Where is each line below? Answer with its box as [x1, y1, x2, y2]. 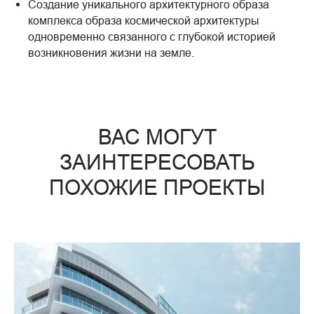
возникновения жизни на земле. [28, 46, 194, 59]
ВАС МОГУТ [97, 124, 217, 149]
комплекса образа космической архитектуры [28, 13, 259, 27]
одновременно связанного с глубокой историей [28, 29, 275, 43]
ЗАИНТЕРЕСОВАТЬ [59, 149, 255, 175]
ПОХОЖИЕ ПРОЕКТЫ [48, 175, 266, 200]
